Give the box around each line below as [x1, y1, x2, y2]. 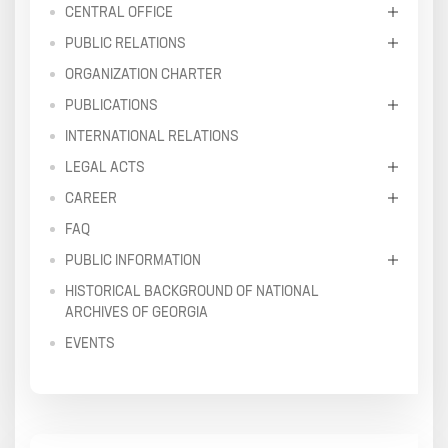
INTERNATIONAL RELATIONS [65, 126, 239, 145]
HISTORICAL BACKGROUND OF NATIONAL [65, 281, 319, 300]
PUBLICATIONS [65, 95, 158, 114]
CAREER [65, 188, 117, 207]
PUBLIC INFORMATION [65, 250, 201, 269]
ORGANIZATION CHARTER [65, 64, 222, 83]
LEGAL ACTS [65, 157, 145, 176]
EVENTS [65, 333, 115, 352]
